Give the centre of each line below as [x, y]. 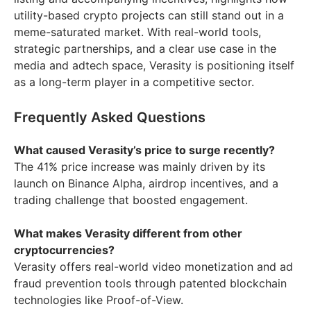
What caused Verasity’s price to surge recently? [144, 150]
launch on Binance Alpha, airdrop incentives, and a [146, 183]
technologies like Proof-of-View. [99, 300]
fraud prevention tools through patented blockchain [150, 283]
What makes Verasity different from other [128, 233]
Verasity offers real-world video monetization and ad [153, 266]
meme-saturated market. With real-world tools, [137, 32]
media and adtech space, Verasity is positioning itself [154, 65]
